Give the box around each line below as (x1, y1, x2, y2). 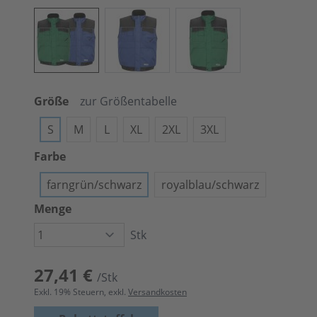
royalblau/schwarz (161, 177, 259, 192)
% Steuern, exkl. (64, 286, 128, 298)
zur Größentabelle (80, 93, 177, 109)
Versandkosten (128, 286, 187, 298)
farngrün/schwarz (47, 177, 142, 192)
